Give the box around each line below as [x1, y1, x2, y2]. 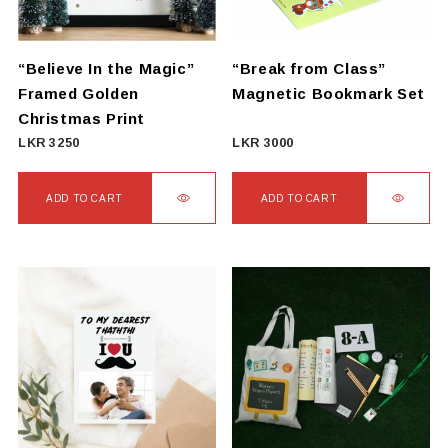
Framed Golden [17, 84, 139, 102]
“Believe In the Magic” [17, 59, 195, 77]
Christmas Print [17, 109, 145, 127]
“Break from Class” [232, 59, 387, 77]
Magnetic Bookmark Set [232, 84, 425, 102]
